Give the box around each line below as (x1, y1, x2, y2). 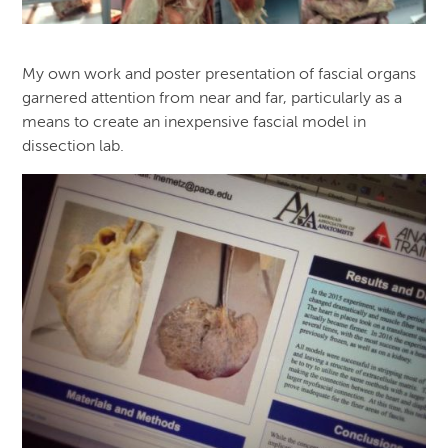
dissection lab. (22, 139, 125, 156)
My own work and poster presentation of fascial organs (22, 67, 417, 84)
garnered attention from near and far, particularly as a (22, 91, 403, 108)
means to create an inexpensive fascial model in (22, 115, 367, 132)
